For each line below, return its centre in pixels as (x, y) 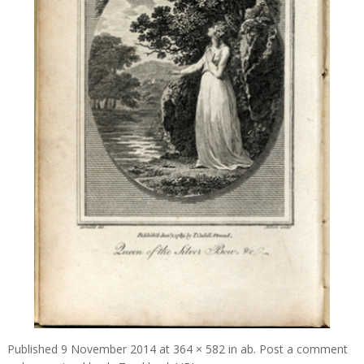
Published (34, 349)
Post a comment (303, 349)
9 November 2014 (108, 349)
